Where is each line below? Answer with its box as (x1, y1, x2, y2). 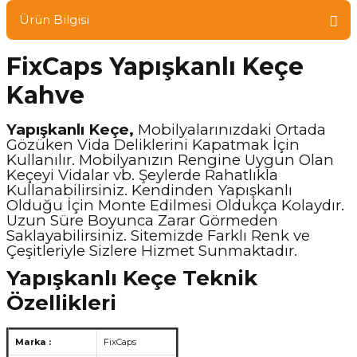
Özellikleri (6, 290, 116, 316)
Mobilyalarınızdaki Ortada (134, 120, 326, 139)
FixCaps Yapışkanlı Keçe (6, 52, 304, 81)
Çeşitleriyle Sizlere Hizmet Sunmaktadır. (6, 241, 297, 260)
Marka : (15, 336, 51, 347)
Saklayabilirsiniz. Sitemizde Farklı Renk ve (6, 226, 314, 245)
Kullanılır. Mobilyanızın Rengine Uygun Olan (6, 151, 334, 169)
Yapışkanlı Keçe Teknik (6, 265, 257, 291)
